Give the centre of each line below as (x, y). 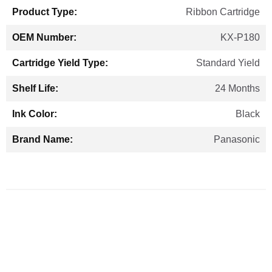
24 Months (237, 89)
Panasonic (237, 140)
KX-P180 (240, 38)
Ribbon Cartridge (223, 12)
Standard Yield (228, 63)
